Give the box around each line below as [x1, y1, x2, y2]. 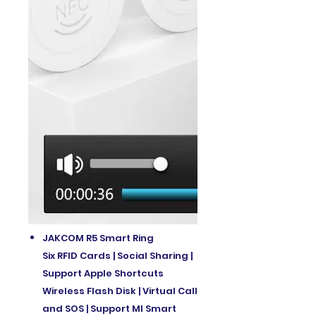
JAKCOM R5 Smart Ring [42, 231, 154, 245]
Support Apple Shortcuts [42, 266, 164, 280]
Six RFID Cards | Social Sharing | [42, 248, 193, 262]
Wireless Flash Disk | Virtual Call [42, 284, 197, 298]
